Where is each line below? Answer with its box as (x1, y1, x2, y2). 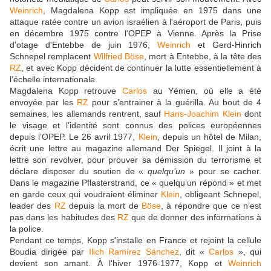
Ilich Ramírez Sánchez (88, 247, 179, 257)
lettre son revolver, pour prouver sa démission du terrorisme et (10, 155, 261, 165)
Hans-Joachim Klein (164, 109, 241, 119)
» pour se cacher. (185, 166, 262, 177)
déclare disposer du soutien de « (10, 166, 148, 177)
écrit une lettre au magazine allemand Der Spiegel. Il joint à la (10, 143, 261, 154)
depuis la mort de (65, 201, 142, 211)
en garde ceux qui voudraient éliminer (10, 189, 161, 200)
